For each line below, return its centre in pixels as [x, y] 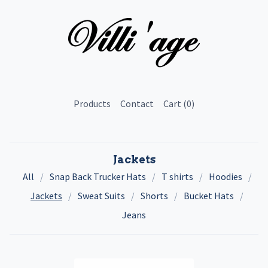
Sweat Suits [101, 195]
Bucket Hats [209, 195]
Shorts [154, 195]
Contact [137, 103]
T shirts [177, 176]
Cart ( [175, 103]
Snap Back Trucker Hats [98, 176]
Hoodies [225, 176]
